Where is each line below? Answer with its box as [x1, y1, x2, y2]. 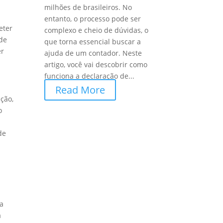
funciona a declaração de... [44, 71, 135, 81]
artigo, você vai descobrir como [44, 60, 148, 70]
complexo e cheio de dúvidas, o [44, 25, 149, 35]
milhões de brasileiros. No [44, 2, 132, 12]
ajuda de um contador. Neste [44, 48, 142, 58]
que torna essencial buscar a [44, 37, 141, 47]
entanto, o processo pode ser [44, 14, 141, 24]
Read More [55, 83, 106, 97]
